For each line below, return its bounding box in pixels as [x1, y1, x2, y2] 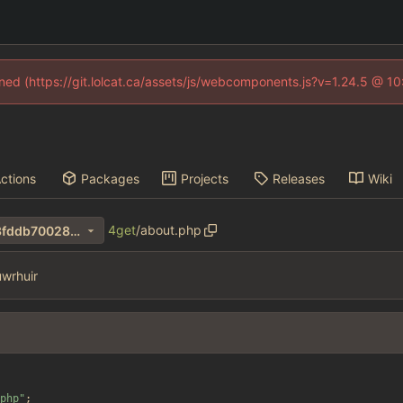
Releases [272, 170, 325, 186]
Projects [180, 170, 228, 186]
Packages [81, 170, 140, 186]
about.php [139, 222, 201, 238]
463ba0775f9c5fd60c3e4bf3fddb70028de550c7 [69, 222, 80, 238]
